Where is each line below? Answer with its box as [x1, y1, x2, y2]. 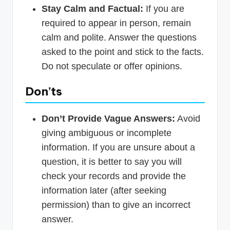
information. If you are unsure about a [42, 142, 195, 153]
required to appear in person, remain [42, 18, 191, 29]
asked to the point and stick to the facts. [42, 47, 204, 57]
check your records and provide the [42, 171, 186, 182]
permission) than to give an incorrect [42, 200, 190, 210]
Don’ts [25, 84, 62, 99]
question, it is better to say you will [42, 157, 182, 167]
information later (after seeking [42, 185, 166, 196]
